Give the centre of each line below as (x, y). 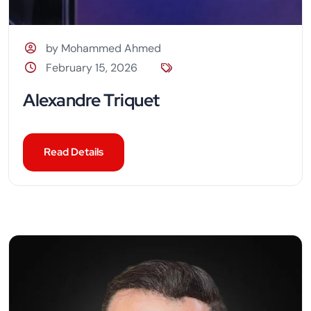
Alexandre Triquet (91, 101)
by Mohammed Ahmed (104, 49)
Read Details (74, 152)
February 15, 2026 (92, 68)
